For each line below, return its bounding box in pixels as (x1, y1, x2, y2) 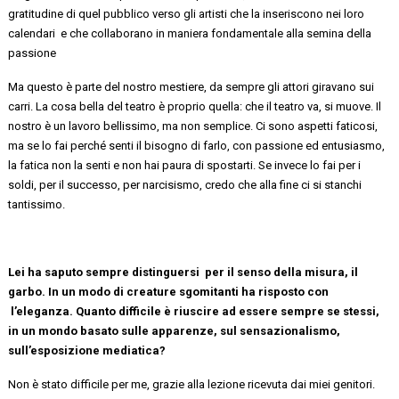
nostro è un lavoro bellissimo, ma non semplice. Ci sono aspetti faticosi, (8, 118, 379, 133)
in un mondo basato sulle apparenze (8, 323, 215, 338)
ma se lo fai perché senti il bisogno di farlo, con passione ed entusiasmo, (8, 138, 386, 152)
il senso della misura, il (224, 265, 359, 279)
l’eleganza (8, 304, 70, 318)
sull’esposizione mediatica (8, 343, 160, 357)
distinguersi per (132, 265, 225, 279)
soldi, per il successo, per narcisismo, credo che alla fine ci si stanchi (8, 177, 362, 191)
